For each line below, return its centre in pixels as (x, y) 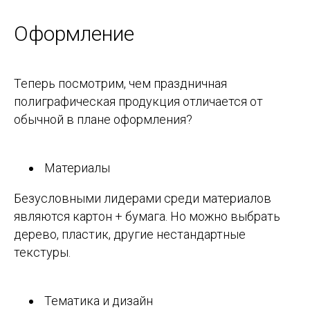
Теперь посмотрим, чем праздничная (120, 84)
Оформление (74, 34)
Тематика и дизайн (97, 301)
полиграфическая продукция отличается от (138, 102)
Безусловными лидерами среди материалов (143, 199)
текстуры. (42, 253)
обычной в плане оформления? (103, 120)
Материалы (76, 168)
